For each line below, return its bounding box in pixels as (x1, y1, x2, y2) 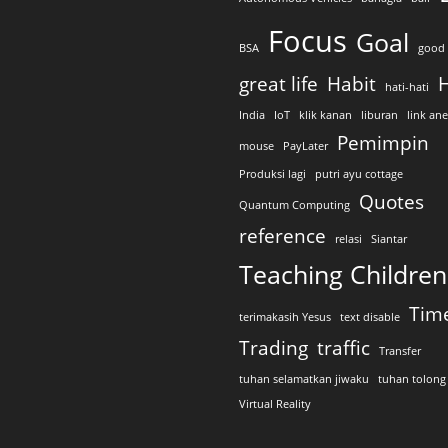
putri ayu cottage (315, 167, 403, 181)
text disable (340, 310, 400, 324)
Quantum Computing (239, 198, 350, 212)
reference (239, 223, 326, 249)
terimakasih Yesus (239, 310, 331, 324)
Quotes (359, 189, 424, 215)
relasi (335, 232, 362, 246)
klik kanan (299, 108, 352, 122)
